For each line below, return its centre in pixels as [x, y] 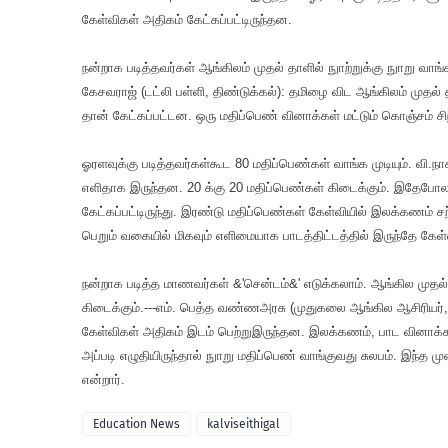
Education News [136, 424]
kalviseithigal [243, 424]
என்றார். [103, 379]
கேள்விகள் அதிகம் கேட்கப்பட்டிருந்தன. [187, 19]
